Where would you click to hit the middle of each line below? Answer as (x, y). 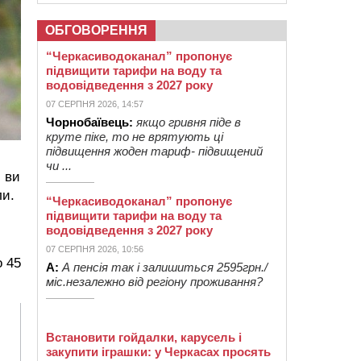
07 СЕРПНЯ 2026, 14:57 (95, 104)
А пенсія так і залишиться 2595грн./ (165, 267)
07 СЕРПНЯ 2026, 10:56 (95, 249)
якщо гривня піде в (189, 122)
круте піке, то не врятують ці (135, 137)
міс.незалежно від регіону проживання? (154, 282)
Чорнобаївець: (89, 122)
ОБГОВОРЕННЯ (96, 30)
